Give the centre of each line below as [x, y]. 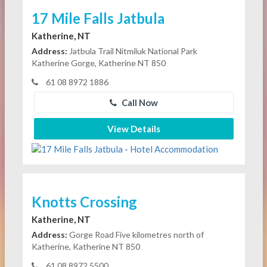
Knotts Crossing [84, 201]
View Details [133, 129]
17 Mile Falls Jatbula [98, 18]
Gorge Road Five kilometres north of [135, 234]
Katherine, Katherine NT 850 [86, 246]
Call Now [139, 103]
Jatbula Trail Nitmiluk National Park [132, 51]
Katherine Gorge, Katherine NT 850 [98, 63]
